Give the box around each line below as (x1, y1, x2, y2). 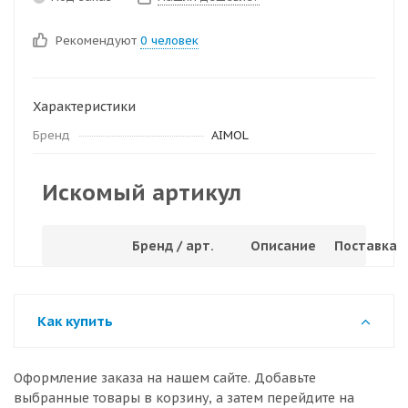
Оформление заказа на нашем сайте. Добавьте (14, 370, 316, 386)
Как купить (37, 312, 113, 330)
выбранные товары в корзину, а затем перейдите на (14, 390, 354, 406)
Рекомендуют (56, 33, 140, 48)
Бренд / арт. (132, 237, 214, 254)
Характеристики (33, 98, 136, 115)
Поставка (333, 237, 397, 254)
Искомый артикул (42, 178, 241, 207)
